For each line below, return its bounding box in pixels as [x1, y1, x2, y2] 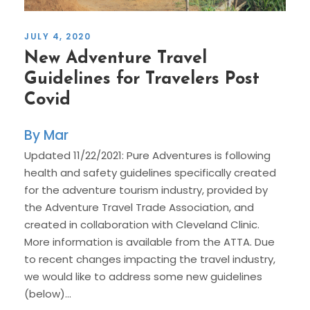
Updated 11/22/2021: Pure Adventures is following [24, 148, 271, 163]
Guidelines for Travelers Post [24, 71, 259, 89]
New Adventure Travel [24, 50, 207, 68]
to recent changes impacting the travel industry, [24, 252, 275, 267]
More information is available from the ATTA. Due [24, 235, 275, 250]
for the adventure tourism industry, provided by [24, 183, 268, 198]
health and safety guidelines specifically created [24, 165, 276, 181]
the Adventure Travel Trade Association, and [24, 200, 254, 215]
